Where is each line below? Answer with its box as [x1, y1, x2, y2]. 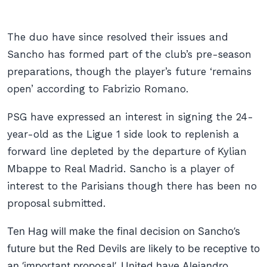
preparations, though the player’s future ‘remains [7, 66, 252, 77]
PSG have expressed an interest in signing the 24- [7, 111, 253, 123]
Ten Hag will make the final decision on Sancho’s [7, 225, 240, 237]
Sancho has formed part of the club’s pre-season [7, 48, 252, 60]
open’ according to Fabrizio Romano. [7, 83, 188, 95]
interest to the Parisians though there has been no [7, 180, 257, 192]
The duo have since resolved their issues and [7, 31, 228, 43]
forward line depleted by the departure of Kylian [7, 145, 247, 157]
